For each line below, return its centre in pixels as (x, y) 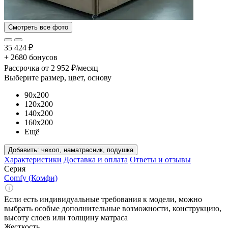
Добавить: (25, 150)
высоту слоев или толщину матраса (66, 217)
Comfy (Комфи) (31, 178)
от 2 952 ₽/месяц (70, 68)
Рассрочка (22, 68)
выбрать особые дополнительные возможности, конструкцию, (113, 208)
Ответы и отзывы (160, 159)
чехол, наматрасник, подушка (87, 150)
